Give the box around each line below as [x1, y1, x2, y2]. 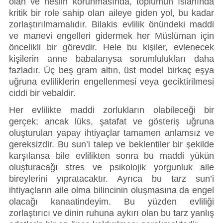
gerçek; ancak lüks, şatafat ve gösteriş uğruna [9, 116, 214, 126]
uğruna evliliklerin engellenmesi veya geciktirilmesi [9, 77, 214, 87]
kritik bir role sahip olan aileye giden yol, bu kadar [9, 8, 214, 18]
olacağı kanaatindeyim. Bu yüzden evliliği [9, 196, 214, 207]
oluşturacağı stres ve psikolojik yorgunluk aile [9, 162, 214, 172]
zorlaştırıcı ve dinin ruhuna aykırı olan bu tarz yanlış [9, 208, 214, 218]
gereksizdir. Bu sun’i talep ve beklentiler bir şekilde [9, 139, 214, 149]
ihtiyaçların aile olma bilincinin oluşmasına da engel [9, 185, 214, 195]
